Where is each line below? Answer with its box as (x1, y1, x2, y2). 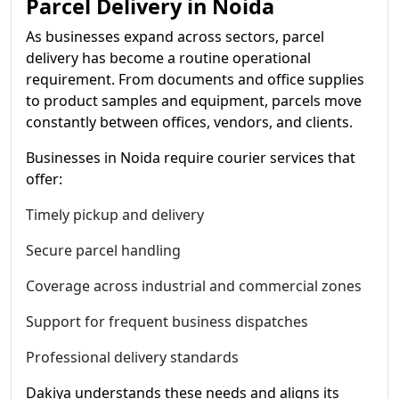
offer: (26, 169, 62, 189)
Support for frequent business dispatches (26, 312, 308, 331)
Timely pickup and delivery (26, 205, 204, 224)
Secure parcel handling (26, 240, 181, 260)
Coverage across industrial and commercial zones (26, 276, 362, 296)
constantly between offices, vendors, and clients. (26, 112, 353, 132)
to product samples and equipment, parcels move (26, 91, 362, 110)
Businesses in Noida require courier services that (26, 148, 355, 167)
